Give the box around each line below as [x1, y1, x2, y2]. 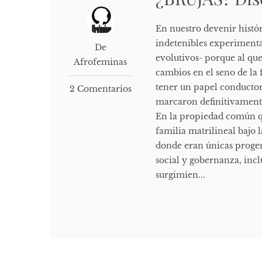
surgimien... [156, 170, 206, 181]
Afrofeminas [74, 57, 127, 68]
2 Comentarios [69, 84, 132, 95]
